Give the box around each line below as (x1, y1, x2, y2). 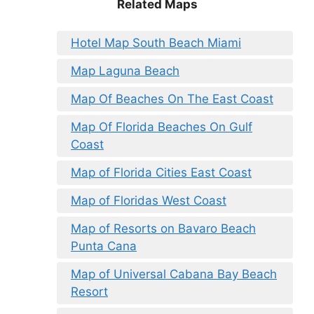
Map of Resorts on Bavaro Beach (71, 221, 256, 236)
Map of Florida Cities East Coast (71, 165, 252, 180)
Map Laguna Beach (71, 64, 179, 78)
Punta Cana (71, 239, 137, 254)
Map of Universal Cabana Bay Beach (71, 267, 277, 282)
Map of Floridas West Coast (71, 193, 226, 208)
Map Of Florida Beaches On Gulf (71, 120, 252, 135)
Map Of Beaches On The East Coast (71, 92, 273, 107)
